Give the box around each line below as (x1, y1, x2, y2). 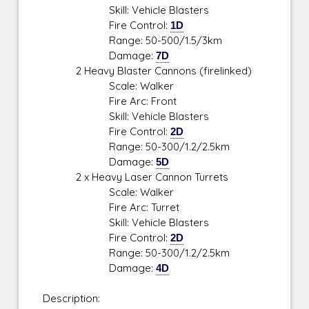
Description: (43, 292, 101, 306)
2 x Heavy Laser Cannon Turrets (43, 170, 229, 184)
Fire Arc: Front (43, 94, 177, 108)
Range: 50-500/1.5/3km (43, 34, 223, 48)
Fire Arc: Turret (43, 201, 180, 215)
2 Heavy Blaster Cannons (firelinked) (43, 64, 252, 78)
